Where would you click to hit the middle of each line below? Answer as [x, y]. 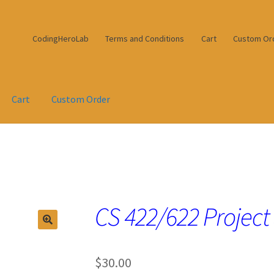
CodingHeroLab [60, 38]
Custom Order [81, 99]
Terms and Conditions [145, 38]
